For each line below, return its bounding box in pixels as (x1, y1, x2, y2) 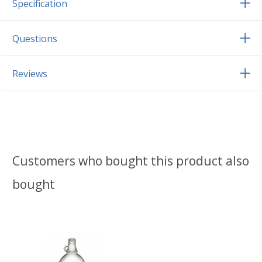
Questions (12, 32, 57, 46)
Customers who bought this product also (12, 153, 249, 170)
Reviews (12, 67, 47, 81)
